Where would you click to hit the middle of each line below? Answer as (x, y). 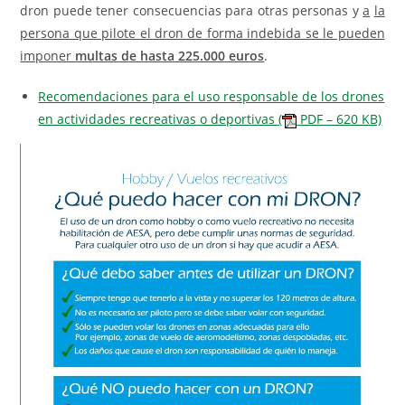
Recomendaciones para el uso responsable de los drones (212, 97)
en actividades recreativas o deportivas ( (160, 119)
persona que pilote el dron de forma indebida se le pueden (202, 33)
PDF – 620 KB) (339, 119)
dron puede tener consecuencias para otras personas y (192, 11)
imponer (48, 56)
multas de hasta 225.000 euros (170, 56)
